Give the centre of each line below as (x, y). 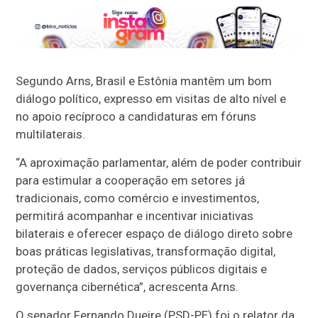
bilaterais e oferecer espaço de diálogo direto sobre (154, 234)
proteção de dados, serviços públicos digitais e (142, 269)
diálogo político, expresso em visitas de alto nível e (151, 99)
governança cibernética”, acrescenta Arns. (127, 287)
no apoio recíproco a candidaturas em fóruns (136, 117)
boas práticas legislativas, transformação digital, (146, 252)
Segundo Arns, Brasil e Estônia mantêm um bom (144, 81)
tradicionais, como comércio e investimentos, (138, 198)
